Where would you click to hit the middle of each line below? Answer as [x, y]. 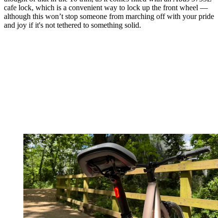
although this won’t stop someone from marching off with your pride [109, 16]
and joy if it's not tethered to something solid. [73, 25]
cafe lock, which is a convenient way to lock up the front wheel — [106, 7]
